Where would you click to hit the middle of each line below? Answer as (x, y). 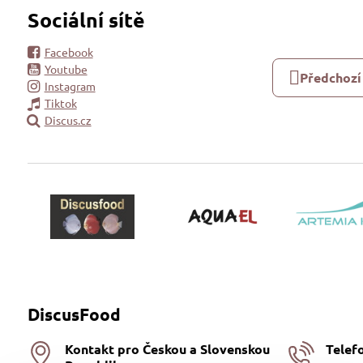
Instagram (70, 86)
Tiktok (60, 103)
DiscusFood (74, 314)
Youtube (66, 69)
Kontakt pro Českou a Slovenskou (167, 349)
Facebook (68, 52)
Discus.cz (68, 120)
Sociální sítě (86, 20)
